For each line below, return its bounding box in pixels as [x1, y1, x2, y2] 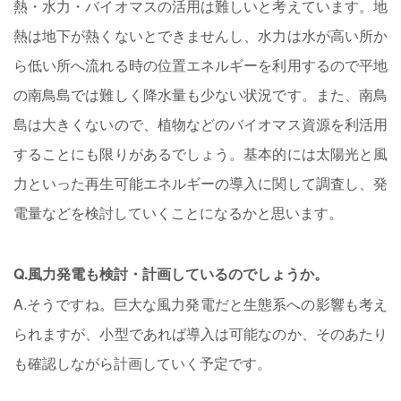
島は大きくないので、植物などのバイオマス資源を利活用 [13, 113, 388, 134]
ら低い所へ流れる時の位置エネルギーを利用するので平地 [13, 54, 388, 75]
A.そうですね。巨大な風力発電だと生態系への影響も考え [13, 293, 388, 314]
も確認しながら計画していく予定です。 [13, 352, 271, 373]
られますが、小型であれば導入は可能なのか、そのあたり [13, 322, 388, 344]
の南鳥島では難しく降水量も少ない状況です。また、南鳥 [13, 83, 388, 105]
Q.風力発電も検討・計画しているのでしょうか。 [13, 262, 328, 284]
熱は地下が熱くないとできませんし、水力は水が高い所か [13, 24, 388, 46]
